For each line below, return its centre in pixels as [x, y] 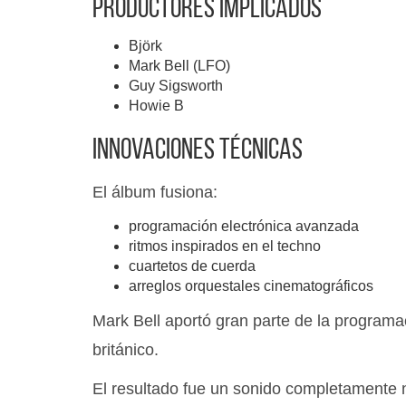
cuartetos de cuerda [192, 266]
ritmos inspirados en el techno [225, 246]
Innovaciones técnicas [198, 151]
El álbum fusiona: [155, 192]
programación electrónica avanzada [244, 226]
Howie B [156, 106]
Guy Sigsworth [176, 86]
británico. [126, 350]
